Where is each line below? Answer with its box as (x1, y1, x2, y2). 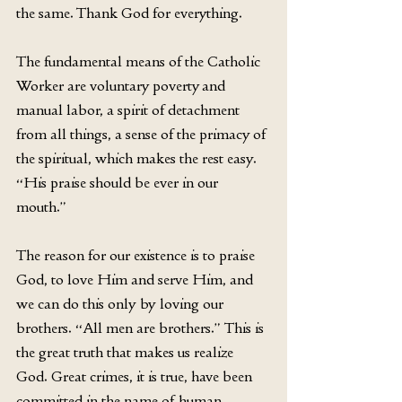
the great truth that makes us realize (16, 342, 237, 361)
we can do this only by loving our (16, 293, 227, 312)
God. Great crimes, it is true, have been (16, 366, 256, 385)
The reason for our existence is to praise (16, 245, 258, 264)
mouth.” (16, 197, 66, 215)
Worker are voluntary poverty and (16, 75, 229, 94)
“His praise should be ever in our (16, 172, 222, 191)
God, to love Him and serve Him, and (16, 269, 257, 288)
